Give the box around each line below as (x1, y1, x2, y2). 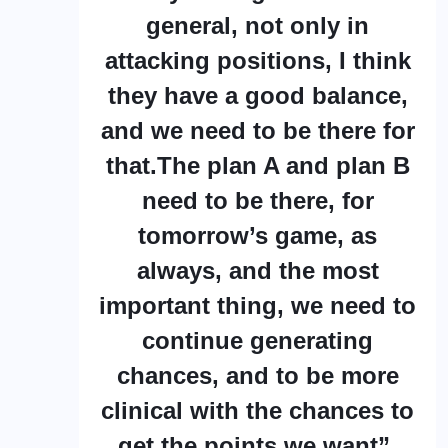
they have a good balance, (107, 81, 408, 109)
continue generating (142, 326, 373, 354)
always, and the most (136, 256, 379, 284)
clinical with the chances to (101, 396, 414, 424)
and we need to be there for (100, 116, 415, 144)
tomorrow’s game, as (138, 221, 377, 249)
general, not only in (146, 11, 369, 39)
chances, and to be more (116, 361, 399, 389)
